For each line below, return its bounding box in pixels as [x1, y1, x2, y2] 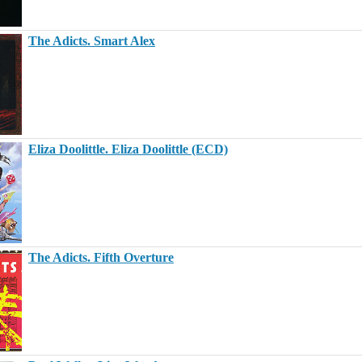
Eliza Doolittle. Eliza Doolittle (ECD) [28, 142, 228, 156]
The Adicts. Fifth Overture [28, 250, 174, 264]
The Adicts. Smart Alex [28, 34, 155, 48]
